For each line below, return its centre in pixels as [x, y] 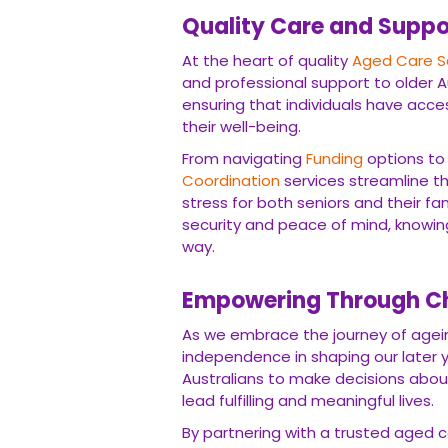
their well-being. [241, 126]
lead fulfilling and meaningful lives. [308, 400]
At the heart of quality [267, 60]
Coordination [231, 180]
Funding [334, 158]
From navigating [244, 158]
